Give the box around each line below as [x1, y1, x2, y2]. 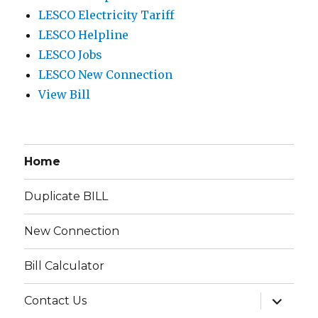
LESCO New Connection [38, 67, 173, 82]
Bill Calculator [24, 259, 105, 273]
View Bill [38, 87, 91, 102]
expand [259, 290, 309, 305]
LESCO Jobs [38, 47, 103, 62]
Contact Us [24, 294, 87, 308]
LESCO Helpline [38, 27, 129, 42]
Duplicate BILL [24, 190, 109, 204]
